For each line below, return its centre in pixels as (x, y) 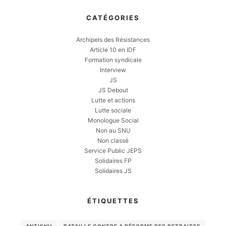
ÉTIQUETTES (113, 201)
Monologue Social (113, 120)
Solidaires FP (113, 160)
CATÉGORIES (113, 17)
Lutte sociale (113, 110)
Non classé (113, 140)
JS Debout (113, 90)
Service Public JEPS (113, 150)
